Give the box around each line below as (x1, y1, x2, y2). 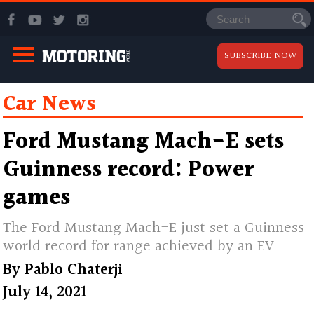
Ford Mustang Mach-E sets (3, 123, 285, 160)
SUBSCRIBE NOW (224, 48, 296, 64)
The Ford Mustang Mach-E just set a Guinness (3, 215, 305, 240)
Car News (3, 87, 97, 121)
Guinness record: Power (3, 151, 254, 188)
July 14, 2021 (3, 280, 87, 305)
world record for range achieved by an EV (3, 233, 275, 259)
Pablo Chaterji (25, 257, 123, 282)
